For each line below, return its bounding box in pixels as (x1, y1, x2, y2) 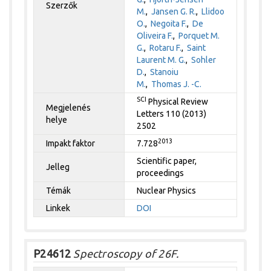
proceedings (137, 168, 184, 178)
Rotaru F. (149, 42, 182, 53)
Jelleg (46, 162, 70, 172)
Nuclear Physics (137, 185, 197, 195)
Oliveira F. (137, 30, 174, 41)
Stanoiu (150, 67, 179, 77)
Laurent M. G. (137, 54, 186, 65)
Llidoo (201, 6, 225, 16)
